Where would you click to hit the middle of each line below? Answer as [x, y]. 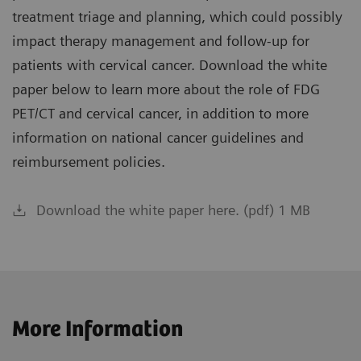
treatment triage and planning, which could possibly [177, 17]
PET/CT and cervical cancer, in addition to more [160, 114]
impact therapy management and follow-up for [161, 41]
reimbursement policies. [89, 162]
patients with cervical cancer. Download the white [170, 65]
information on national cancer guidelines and [158, 138]
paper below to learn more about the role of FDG [166, 89]
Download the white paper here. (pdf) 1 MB [173, 210]
